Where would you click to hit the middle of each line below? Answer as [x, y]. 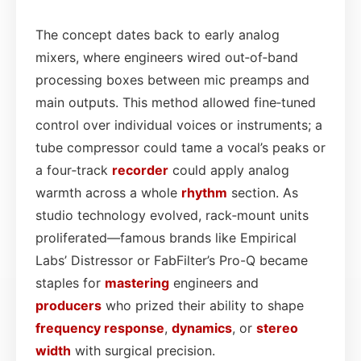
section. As [263, 192]
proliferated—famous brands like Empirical [166, 237]
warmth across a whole [108, 192]
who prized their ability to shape [203, 305]
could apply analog [229, 170]
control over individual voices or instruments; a [179, 124]
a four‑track [74, 170]
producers [68, 305]
